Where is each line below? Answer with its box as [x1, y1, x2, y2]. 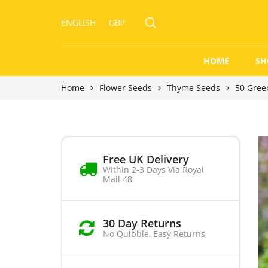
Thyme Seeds [167, 82, 220, 93]
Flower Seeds [99, 82, 152, 93]
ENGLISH [61, 17, 96, 28]
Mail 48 [103, 173, 132, 185]
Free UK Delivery [103, 152, 189, 166]
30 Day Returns [103, 216, 181, 230]
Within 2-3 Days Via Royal [103, 164, 204, 175]
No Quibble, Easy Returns [103, 228, 205, 239]
